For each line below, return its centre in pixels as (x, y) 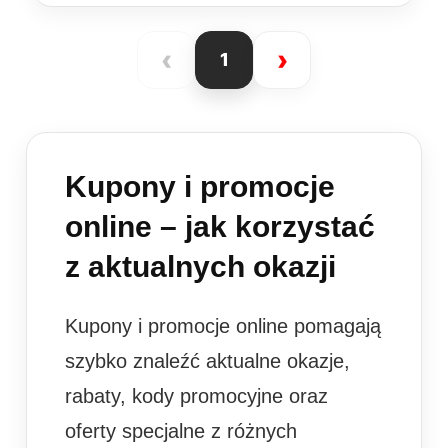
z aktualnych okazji (200, 266)
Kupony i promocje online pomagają (223, 325)
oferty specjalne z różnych (181, 430)
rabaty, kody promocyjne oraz (196, 395)
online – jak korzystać (220, 226)
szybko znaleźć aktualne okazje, (207, 360)
